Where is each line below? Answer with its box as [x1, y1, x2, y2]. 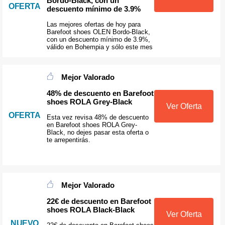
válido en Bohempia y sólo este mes [46, 43, 153, 51]
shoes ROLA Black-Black [46, 205, 135, 214]
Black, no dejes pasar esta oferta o [46, 129, 149, 137]
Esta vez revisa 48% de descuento [46, 114, 149, 122]
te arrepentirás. [46, 136, 90, 144]
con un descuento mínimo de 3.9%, [46, 35, 150, 43]
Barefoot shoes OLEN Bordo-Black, [46, 28, 150, 36]
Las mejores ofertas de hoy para [46, 20, 141, 28]
